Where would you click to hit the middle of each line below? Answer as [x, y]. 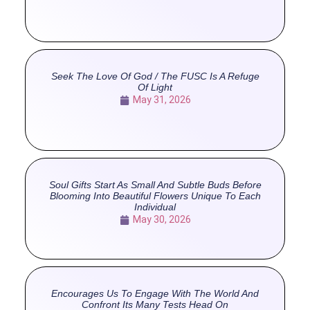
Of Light [155, 88]
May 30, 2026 [162, 220]
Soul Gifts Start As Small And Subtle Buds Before [155, 185]
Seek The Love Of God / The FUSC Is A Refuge [155, 76]
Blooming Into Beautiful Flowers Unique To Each [155, 196]
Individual [155, 207]
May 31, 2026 [162, 100]
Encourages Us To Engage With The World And [155, 294]
